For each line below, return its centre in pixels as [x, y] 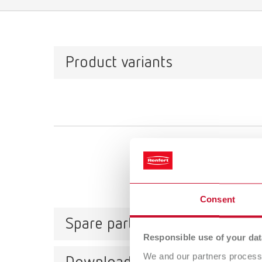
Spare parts [103, 224]
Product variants [119, 63]
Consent [218, 199]
